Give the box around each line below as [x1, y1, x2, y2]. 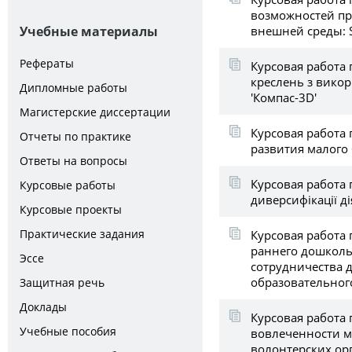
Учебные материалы [20, 23, 158, 40]
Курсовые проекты [20, 202, 122, 217]
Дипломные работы [20, 80, 127, 95]
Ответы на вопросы [20, 153, 127, 168]
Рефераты [20, 56, 74, 71]
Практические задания [20, 226, 145, 241]
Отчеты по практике [20, 129, 131, 144]
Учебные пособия [20, 324, 116, 339]
